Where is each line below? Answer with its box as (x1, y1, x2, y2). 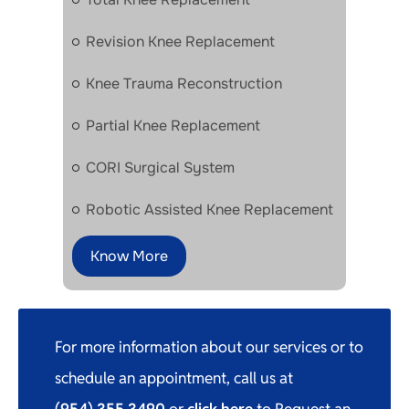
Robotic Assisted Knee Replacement (86, 199, 333, 219)
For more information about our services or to (55, 336, 363, 357)
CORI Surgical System (86, 157, 235, 177)
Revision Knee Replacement (86, 31, 275, 51)
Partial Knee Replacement (86, 115, 260, 135)
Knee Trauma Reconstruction (86, 73, 282, 93)
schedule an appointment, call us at (55, 367, 293, 388)
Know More (90, 246, 168, 266)
